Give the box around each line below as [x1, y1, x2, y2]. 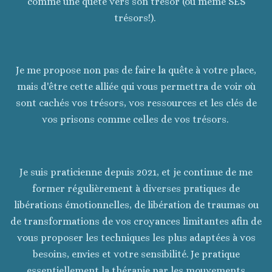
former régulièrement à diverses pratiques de [32, 182, 240, 194]
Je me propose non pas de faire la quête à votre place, [16, 64, 256, 76]
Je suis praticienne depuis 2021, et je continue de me [19, 166, 253, 178]
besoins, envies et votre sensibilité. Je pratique [32, 248, 240, 260]
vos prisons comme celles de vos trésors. [41, 114, 231, 126]
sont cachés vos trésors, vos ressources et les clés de [15, 97, 257, 109]
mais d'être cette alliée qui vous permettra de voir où [16, 81, 256, 93]
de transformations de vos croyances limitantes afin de [10, 215, 262, 227]
